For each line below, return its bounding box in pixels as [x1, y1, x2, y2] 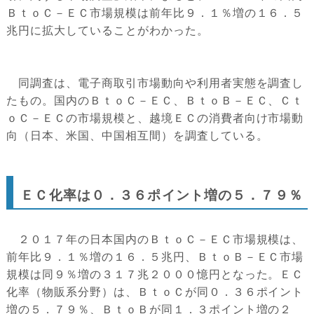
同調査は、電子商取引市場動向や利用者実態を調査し [6, 77, 304, 90]
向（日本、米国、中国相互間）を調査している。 [6, 130, 268, 142]
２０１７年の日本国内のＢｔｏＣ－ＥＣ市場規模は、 [6, 233, 304, 246]
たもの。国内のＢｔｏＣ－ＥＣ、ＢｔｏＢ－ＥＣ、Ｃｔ [6, 95, 304, 107]
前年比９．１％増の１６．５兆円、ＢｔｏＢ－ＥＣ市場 [6, 251, 304, 264]
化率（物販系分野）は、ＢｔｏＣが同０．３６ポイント [6, 286, 304, 299]
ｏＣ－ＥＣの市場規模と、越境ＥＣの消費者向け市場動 [6, 112, 304, 125]
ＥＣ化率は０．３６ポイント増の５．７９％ [20, 188, 303, 203]
